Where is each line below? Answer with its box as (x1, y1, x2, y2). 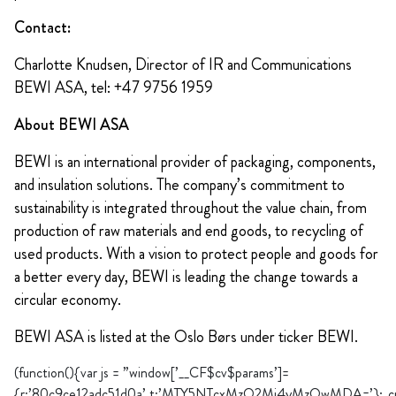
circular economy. (14, 288, 121, 312)
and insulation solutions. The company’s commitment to (14, 173, 345, 197)
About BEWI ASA (14, 113, 129, 137)
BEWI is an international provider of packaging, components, (14, 150, 376, 174)
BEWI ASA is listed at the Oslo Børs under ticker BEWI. (14, 325, 358, 349)
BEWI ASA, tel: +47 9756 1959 (14, 76, 213, 100)
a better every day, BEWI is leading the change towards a (14, 265, 358, 289)
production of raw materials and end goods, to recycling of (14, 219, 363, 243)
